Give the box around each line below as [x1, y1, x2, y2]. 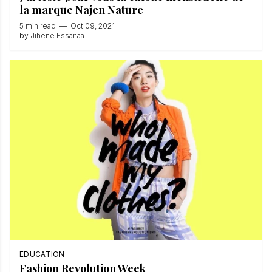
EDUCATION [19, 250, 65, 259]
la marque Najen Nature [19, 2, 146, 17]
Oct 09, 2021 [70, 21, 115, 30]
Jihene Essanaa [30, 30, 84, 40]
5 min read [19, 21, 56, 30]
